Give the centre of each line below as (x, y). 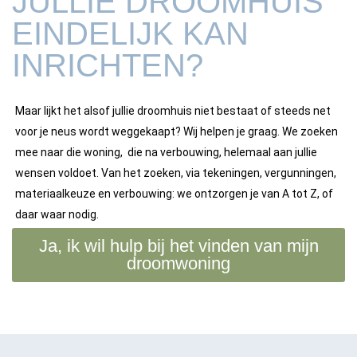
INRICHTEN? (108, 65)
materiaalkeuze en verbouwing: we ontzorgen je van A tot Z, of (174, 194)
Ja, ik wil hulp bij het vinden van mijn (178, 246)
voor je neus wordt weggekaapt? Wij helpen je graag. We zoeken (177, 131)
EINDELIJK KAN (130, 33)
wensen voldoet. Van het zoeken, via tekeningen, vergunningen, (176, 173)
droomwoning (178, 263)
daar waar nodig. (58, 214)
